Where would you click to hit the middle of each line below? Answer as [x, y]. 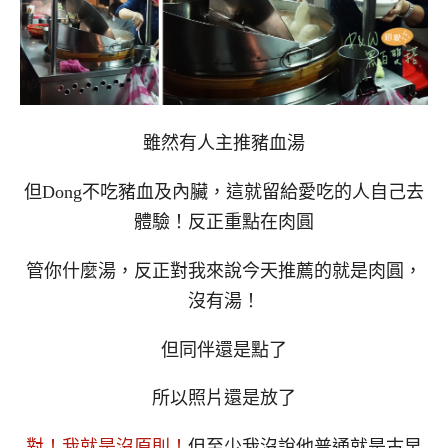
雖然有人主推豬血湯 [224, 143]
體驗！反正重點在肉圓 [224, 222]
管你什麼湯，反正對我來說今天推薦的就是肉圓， [224, 270]
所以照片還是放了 [224, 398]
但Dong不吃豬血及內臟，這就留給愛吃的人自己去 [224, 192]
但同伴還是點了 [224, 349]
